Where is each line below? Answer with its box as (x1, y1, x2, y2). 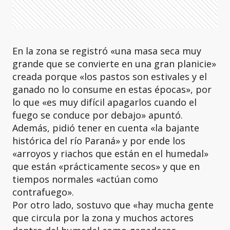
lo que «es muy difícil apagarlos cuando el (12, 96, 197, 108)
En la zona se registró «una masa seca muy (12, 45, 201, 57)
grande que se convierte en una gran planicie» (12, 57, 216, 70)
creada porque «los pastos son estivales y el (12, 70, 207, 83)
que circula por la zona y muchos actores (12, 212, 194, 224)
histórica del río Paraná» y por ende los (12, 135, 185, 147)
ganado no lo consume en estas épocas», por (12, 83, 212, 95)
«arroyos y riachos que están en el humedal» (12, 147, 208, 160)
